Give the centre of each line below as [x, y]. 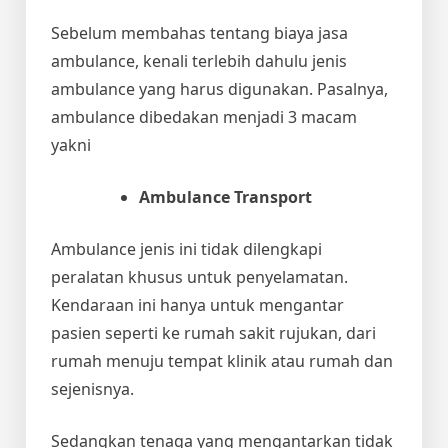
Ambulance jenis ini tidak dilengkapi [186, 248]
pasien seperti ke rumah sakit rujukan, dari [213, 332]
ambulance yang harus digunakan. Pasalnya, [219, 88]
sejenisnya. [92, 388]
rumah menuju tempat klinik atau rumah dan [222, 360]
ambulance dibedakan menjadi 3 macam [204, 116]
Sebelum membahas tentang [162, 32]
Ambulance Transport [225, 196]
